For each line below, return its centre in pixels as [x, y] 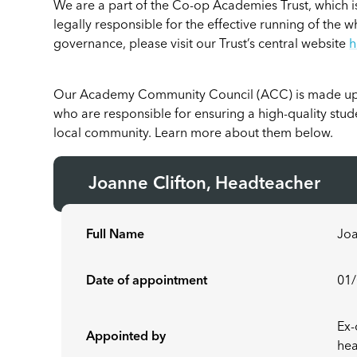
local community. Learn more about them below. [194, 134]
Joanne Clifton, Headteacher [207, 184]
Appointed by [126, 337]
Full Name [116, 235]
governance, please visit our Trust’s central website [202, 45]
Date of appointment [147, 281]
